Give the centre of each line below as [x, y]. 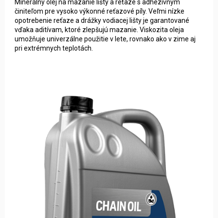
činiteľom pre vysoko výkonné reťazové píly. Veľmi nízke [100, 11]
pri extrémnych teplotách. [54, 48]
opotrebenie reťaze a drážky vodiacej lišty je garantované [102, 20]
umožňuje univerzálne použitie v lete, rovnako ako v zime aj [105, 39]
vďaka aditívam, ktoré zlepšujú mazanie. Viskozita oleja [99, 29]
